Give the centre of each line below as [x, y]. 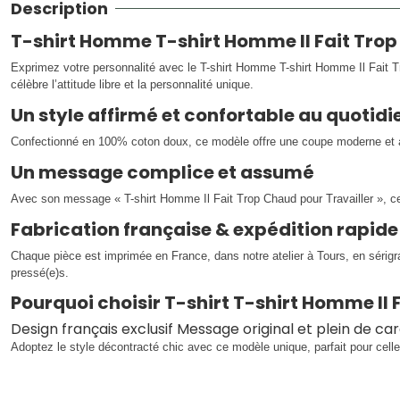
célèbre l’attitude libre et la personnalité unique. [132, 85]
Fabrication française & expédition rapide [204, 229]
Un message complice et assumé [162, 172]
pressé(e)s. [40, 272]
